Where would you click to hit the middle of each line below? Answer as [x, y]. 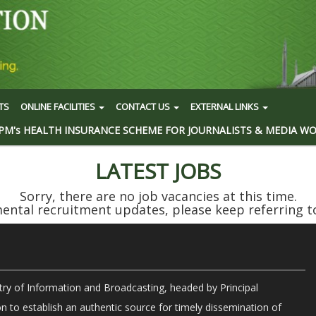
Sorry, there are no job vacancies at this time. [158, 196]
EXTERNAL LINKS [226, 107]
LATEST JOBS [158, 171]
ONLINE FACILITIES [59, 107]
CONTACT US [144, 107]
